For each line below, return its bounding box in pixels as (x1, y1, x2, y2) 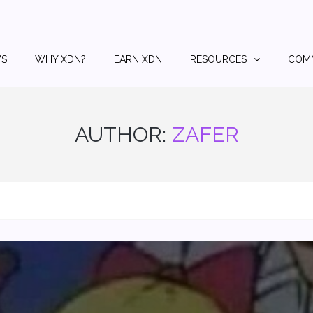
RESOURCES (190, 54, 247, 65)
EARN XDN (114, 54, 162, 65)
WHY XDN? (35, 54, 86, 65)
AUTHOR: (74, 122, 172, 147)
